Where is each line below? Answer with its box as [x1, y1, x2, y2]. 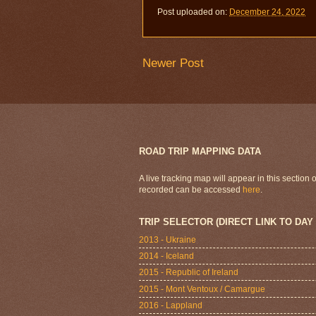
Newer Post [142, 56, 204, 70]
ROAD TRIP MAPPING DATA [139, 146, 261, 157]
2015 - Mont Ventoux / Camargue [139, 284, 265, 294]
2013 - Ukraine [139, 234, 196, 245]
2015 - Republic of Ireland [139, 267, 238, 278]
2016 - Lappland [139, 300, 202, 310]
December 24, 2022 [229, 6, 305, 17]
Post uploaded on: [157, 6, 229, 17]
